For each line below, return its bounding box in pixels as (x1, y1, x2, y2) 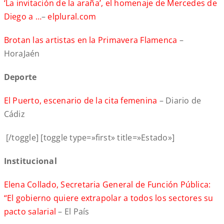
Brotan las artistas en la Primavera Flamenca (3, 34, 177, 46)
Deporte (3, 71, 37, 83)
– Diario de (157, 95, 201, 106)
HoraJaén (3, 48, 40, 59)
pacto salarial (3, 206, 56, 217)
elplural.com (47, 11, 96, 22)
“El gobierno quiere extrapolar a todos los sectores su (3, 192, 213, 204)
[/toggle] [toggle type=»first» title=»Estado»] (5, 132, 179, 143)
